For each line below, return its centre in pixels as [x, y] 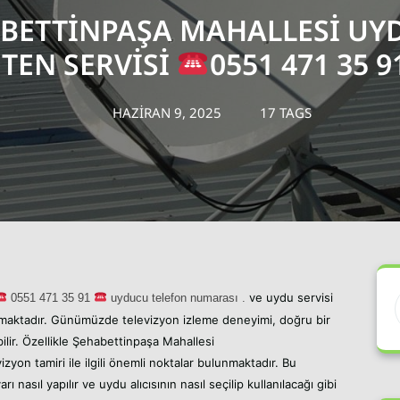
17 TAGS [283, 112]
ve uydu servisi [291, 297]
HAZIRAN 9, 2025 [167, 112]
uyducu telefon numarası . [178, 297]
